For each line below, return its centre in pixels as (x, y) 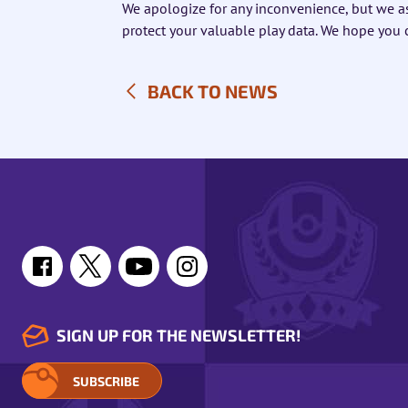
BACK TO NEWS (213, 91)
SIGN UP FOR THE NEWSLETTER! (178, 336)
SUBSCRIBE (106, 381)
